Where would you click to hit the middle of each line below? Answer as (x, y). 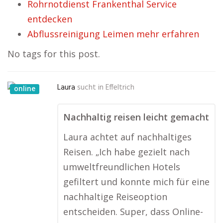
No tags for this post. (54, 54)
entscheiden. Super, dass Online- (133, 212)
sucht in (90, 88)
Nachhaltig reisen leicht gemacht (136, 117)
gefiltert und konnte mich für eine (136, 182)
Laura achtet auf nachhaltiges (127, 137)
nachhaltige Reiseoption (115, 197)
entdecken (50, 19)
